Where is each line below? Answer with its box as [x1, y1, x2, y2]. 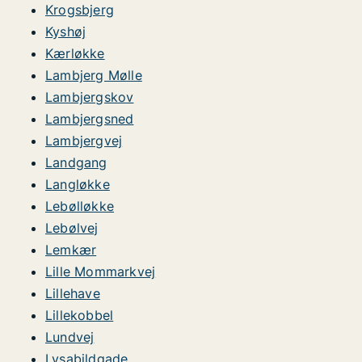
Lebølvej [45, 220, 99, 236]
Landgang [45, 154, 107, 170]
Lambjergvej [45, 133, 123, 149]
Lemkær [45, 242, 97, 258]
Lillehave [45, 285, 100, 301]
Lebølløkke [45, 198, 114, 214]
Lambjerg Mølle [45, 67, 142, 83]
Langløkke [45, 176, 110, 192]
